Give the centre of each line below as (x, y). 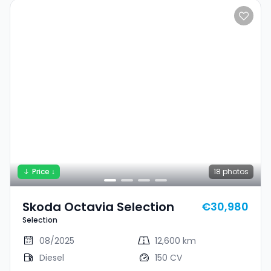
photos (235, 171)
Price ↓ (44, 171)
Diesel (52, 258)
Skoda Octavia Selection (98, 207)
